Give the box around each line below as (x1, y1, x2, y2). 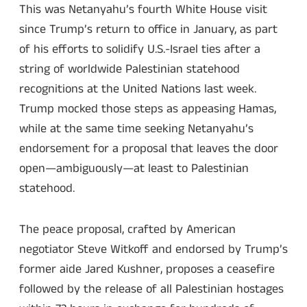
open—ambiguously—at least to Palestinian (19, 159, 249, 177)
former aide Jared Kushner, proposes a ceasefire (19, 260, 275, 279)
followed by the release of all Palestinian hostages (19, 280, 284, 299)
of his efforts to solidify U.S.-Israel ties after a (19, 40, 260, 58)
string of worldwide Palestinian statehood (19, 60, 240, 78)
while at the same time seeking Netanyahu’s (19, 119, 254, 138)
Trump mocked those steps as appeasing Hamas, (19, 99, 276, 118)
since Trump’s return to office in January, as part (19, 20, 278, 38)
